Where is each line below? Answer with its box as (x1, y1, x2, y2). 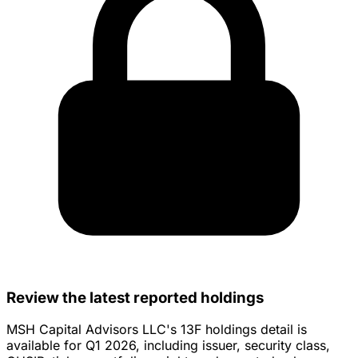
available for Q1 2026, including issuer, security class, (6, 337, 330, 354)
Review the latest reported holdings (6, 288, 264, 307)
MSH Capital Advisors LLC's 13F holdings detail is (6, 321, 307, 338)
